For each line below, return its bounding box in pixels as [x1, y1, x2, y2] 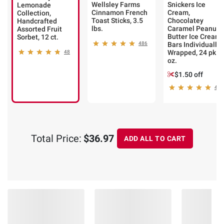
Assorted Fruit [17, 25, 62, 33]
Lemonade [17, 1, 51, 9]
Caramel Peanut [167, 24, 219, 33]
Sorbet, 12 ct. [17, 33, 58, 41]
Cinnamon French [91, 8, 147, 17]
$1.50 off [174, 70, 203, 79]
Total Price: [31, 132, 81, 145]
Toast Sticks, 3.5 [91, 16, 143, 25]
